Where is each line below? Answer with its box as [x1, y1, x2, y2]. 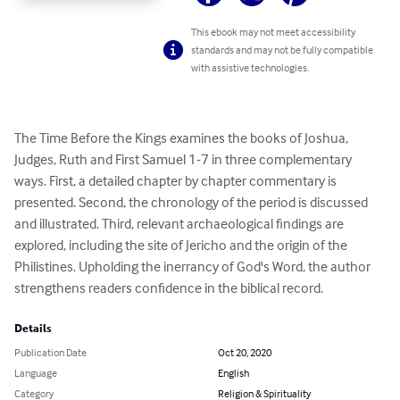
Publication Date [14, 346, 87, 360]
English [218, 366, 249, 380]
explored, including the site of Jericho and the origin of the [14, 236, 350, 254]
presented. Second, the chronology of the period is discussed [14, 193, 371, 212]
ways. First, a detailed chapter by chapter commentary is [14, 171, 339, 190]
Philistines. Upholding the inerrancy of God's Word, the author [14, 257, 373, 276]
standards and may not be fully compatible [191, 43, 374, 57]
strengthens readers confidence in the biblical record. [14, 279, 323, 297]
